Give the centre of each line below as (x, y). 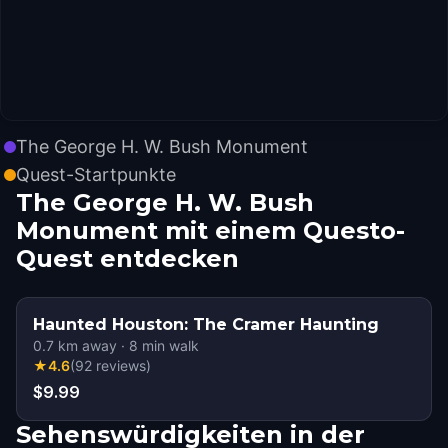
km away (85, 345)
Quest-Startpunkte (96, 174)
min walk (168, 345)
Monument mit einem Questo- (210, 230)
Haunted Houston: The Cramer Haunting (206, 324)
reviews (121, 365)
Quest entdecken (127, 258)
